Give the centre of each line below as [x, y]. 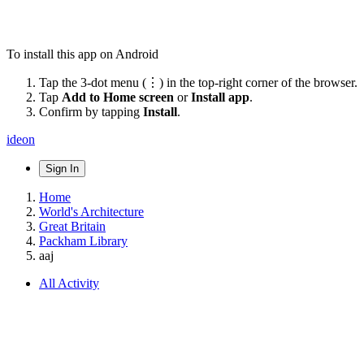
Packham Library [83, 240]
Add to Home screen [118, 97]
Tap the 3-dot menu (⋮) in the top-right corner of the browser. [198, 82]
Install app [220, 97]
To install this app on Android [82, 54]
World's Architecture [91, 211]
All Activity [69, 283]
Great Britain [72, 226]
